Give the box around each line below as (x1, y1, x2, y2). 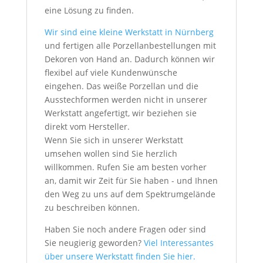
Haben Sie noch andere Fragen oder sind (44, 223, 206, 235)
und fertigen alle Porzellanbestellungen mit (44, 39, 216, 51)
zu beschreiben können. (44, 201, 140, 213)
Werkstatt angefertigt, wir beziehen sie (44, 107, 197, 119)
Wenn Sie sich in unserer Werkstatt (44, 134, 183, 146)
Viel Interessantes (141, 237, 214, 248)
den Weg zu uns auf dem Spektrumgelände (44, 188, 215, 200)
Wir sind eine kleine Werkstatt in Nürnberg (44, 26, 214, 38)
